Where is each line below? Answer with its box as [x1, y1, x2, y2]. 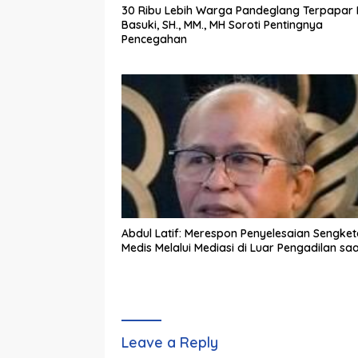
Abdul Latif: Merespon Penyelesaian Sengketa [121, 226, 185, 241]
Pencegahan [121, 32, 187, 47]
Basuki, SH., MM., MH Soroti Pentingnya [121, 18, 323, 33]
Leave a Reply [121, 333, 218, 352]
